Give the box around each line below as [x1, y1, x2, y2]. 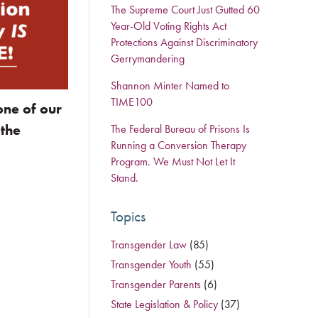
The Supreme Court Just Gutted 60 [110, 3, 260, 16]
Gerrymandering [110, 52, 185, 65]
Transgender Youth [110, 258, 192, 271]
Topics [110, 208, 146, 225]
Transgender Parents [110, 278, 201, 291]
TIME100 [110, 95, 153, 109]
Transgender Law [110, 238, 187, 251]
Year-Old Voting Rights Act [110, 19, 226, 33]
